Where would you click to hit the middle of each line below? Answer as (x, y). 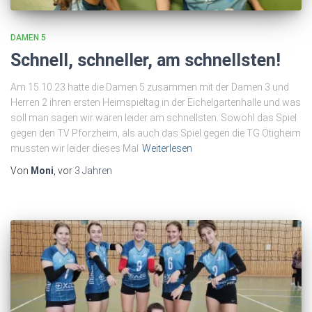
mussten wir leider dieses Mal (75, 148)
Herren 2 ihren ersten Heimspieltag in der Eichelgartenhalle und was (156, 102)
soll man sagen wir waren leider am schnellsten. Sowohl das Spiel (154, 117)
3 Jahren (93, 170)
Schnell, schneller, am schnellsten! (146, 60)
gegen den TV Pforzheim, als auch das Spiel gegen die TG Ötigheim (156, 133)
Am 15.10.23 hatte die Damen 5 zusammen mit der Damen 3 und (150, 87)
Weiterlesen (167, 148)
